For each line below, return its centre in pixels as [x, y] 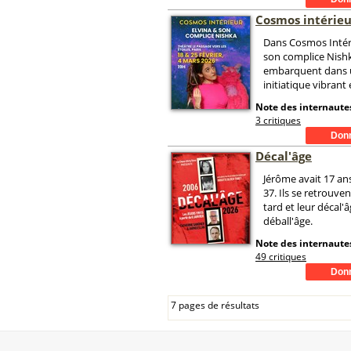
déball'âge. [288, 221]
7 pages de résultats [215, 305]
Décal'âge [284, 156]
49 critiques [281, 257]
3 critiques [278, 120]
